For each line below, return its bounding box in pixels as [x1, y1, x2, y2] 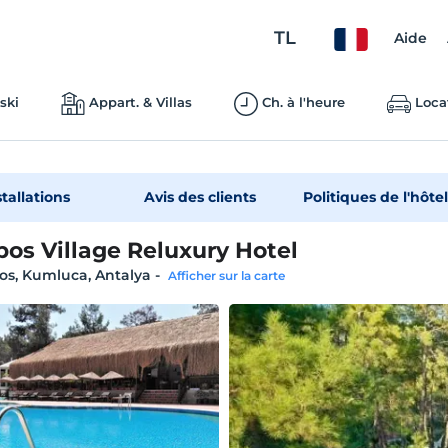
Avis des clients [143, 188, 256, 206]
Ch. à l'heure [261, 94, 345, 110]
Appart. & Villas [88, 94, 192, 110]
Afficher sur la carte [167, 268, 285, 283]
